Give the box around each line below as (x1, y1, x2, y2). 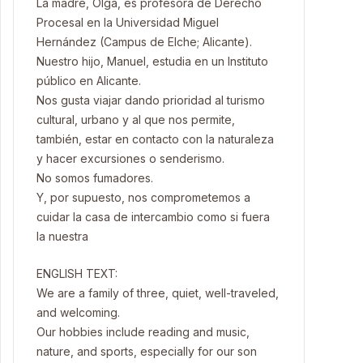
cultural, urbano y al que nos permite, (36, 113, 235, 126)
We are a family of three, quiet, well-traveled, (36, 286, 279, 300)
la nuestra (36, 229, 88, 243)
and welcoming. (36, 305, 120, 319)
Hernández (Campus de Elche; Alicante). (36, 35, 252, 49)
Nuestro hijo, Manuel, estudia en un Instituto (36, 54, 268, 68)
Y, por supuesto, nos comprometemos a (36, 190, 250, 204)
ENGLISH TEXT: (36, 267, 117, 280)
